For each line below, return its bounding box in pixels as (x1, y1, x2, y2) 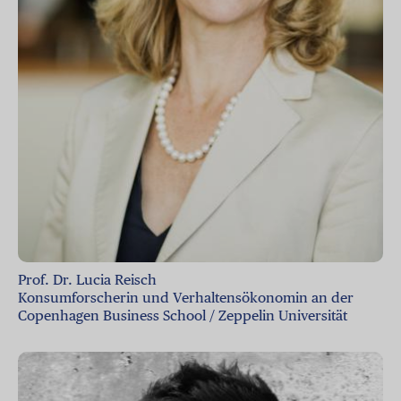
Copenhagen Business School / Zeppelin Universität (18, 306, 351, 324)
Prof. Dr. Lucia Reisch (18, 270, 157, 288)
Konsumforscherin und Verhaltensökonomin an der (18, 288, 354, 306)
